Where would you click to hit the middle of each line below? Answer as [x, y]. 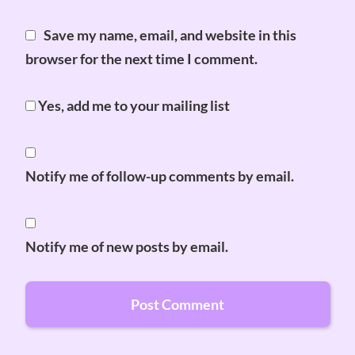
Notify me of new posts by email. [126, 246]
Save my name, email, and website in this [170, 35]
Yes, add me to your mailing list [132, 105]
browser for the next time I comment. [141, 59]
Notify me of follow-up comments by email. [159, 176]
